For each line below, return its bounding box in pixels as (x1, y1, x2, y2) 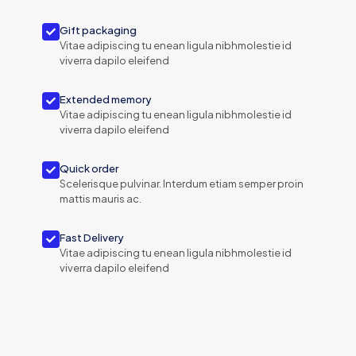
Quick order (60, 161, 118, 175)
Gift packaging (60, 23, 137, 37)
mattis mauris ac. (60, 192, 141, 205)
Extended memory (60, 92, 152, 106)
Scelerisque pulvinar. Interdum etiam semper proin (60, 176, 304, 190)
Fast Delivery (60, 230, 124, 244)
